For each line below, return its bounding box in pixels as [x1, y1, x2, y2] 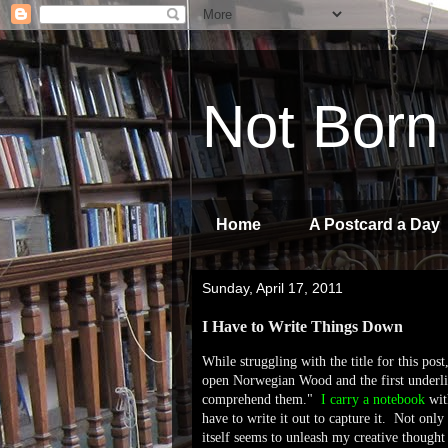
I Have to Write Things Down [202, 317, 403, 336]
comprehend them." [202, 392, 321, 407]
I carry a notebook [321, 392, 425, 407]
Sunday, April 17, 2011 [202, 280, 343, 296]
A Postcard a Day [309, 216, 440, 233]
